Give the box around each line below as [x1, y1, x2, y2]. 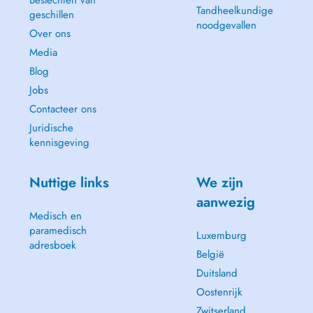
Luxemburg [196, 228, 247, 243]
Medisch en [29, 208, 82, 224]
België [196, 247, 224, 262]
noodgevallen [196, 17, 256, 33]
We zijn [196, 173, 243, 193]
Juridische [29, 120, 73, 136]
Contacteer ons [29, 101, 96, 117]
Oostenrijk [196, 284, 242, 300]
